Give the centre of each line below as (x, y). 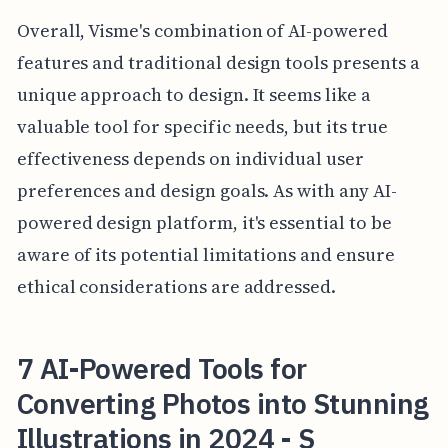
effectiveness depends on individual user (190, 158)
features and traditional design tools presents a (218, 62)
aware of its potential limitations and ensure (205, 254)
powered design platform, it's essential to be (204, 222)
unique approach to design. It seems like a (193, 94)
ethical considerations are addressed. (176, 286)
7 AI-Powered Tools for (161, 368)
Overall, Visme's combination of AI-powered (202, 30)
